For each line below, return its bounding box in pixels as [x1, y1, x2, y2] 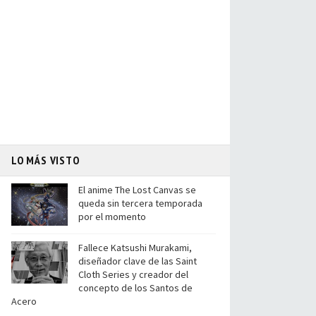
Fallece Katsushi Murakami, [78, 241, 192, 254]
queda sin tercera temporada [78, 197, 202, 209]
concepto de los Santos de [78, 281, 193, 294]
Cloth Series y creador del [78, 268, 188, 281]
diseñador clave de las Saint [78, 255, 197, 267]
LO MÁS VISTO [11, 153, 80, 167]
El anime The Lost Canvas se [78, 183, 196, 196]
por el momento [78, 210, 146, 223]
